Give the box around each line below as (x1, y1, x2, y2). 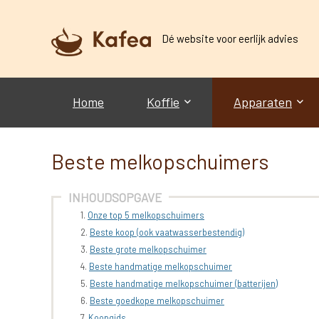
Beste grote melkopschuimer (90, 243, 206, 255)
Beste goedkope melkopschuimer (90, 294, 224, 306)
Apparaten (234, 94, 292, 110)
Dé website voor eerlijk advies (162, 32, 298, 46)
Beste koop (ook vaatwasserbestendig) (90, 226, 244, 238)
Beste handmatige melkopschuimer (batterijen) (90, 277, 278, 289)
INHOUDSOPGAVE (68, 189, 162, 204)
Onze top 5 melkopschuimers (88, 209, 204, 221)
